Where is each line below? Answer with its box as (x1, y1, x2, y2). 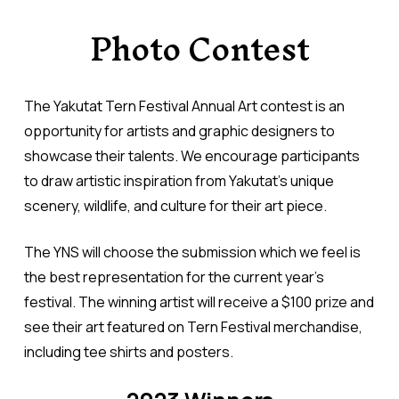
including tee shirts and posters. (23, 341, 233, 362)
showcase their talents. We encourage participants (23, 145, 360, 166)
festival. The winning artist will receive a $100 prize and (23, 291, 374, 312)
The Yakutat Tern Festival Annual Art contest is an (23, 95, 345, 116)
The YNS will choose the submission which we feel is (23, 241, 361, 262)
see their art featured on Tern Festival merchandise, (23, 316, 362, 337)
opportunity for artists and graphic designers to (23, 120, 335, 141)
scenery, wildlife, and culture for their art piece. (23, 195, 327, 216)
